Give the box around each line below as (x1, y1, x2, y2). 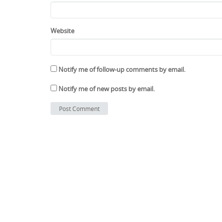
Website (51, 26, 74, 35)
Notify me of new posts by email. (58, 84, 155, 94)
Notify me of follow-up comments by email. (58, 64, 185, 74)
